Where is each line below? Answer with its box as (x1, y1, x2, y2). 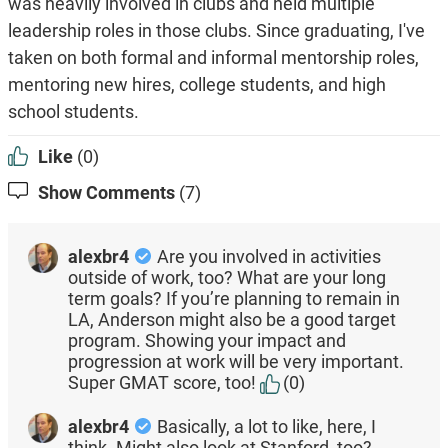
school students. (7, 101, 139, 123)
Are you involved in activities (156, 246, 381, 268)
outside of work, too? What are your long (67, 267, 386, 289)
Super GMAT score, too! (67, 372, 256, 394)
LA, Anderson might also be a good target (67, 309, 396, 331)
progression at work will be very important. (67, 351, 404, 373)
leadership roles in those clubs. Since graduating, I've (7, 20, 425, 42)
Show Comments (37, 182, 175, 204)
